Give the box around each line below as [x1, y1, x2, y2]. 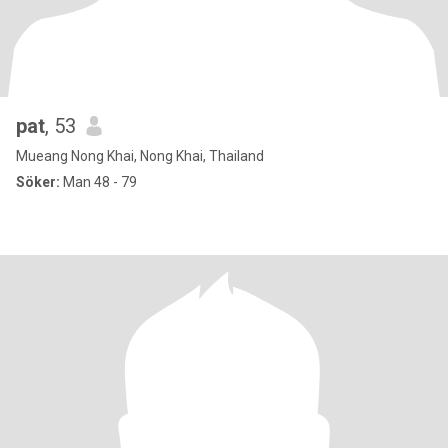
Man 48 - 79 [60, 174, 137, 190]
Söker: [16, 174, 60, 190]
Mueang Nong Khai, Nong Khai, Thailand [16, 148, 264, 164]
